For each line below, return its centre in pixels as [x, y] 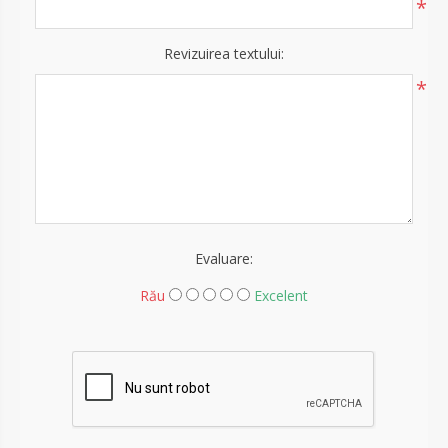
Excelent [281, 295]
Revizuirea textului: [224, 53]
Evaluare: [224, 258]
